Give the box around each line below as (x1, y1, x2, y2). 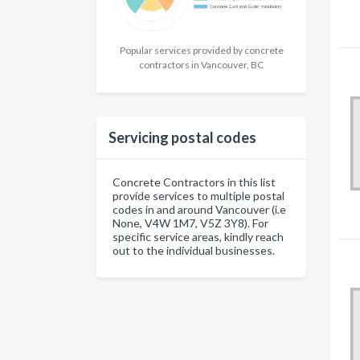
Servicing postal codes (108, 129, 256, 147)
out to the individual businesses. (112, 243, 275, 258)
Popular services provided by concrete (119, 44, 284, 57)
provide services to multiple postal (112, 189, 284, 203)
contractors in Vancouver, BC (139, 59, 264, 72)
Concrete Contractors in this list (112, 175, 276, 190)
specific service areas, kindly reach (112, 230, 284, 244)
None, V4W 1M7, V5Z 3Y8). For (112, 216, 268, 231)
